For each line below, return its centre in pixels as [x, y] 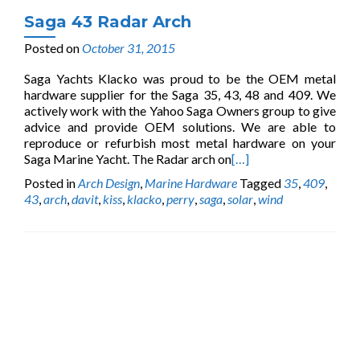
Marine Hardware [191, 183]
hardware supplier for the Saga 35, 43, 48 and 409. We [180, 94]
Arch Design [109, 183]
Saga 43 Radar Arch [108, 22]
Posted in [51, 183]
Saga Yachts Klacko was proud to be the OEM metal [180, 78]
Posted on [53, 48]
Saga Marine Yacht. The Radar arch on [128, 159]
